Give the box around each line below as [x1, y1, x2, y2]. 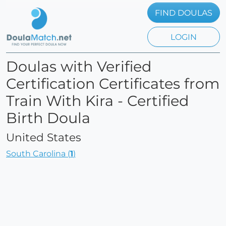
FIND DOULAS [155, 8, 212, 18]
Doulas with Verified [6, 58, 151, 75]
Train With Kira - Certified [6, 92, 189, 109]
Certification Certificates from [6, 75, 219, 92]
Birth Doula [6, 109, 90, 127]
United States [6, 131, 81, 144]
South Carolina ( [6, 149, 70, 158]
